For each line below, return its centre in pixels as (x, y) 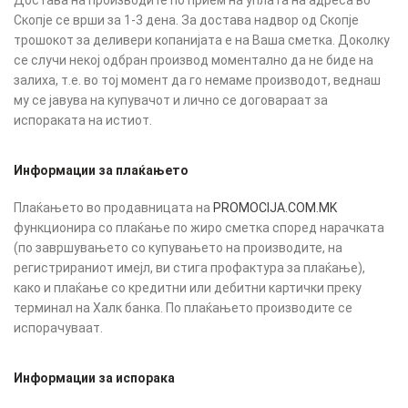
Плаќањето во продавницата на (113, 208)
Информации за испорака (94, 378)
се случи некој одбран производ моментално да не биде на (194, 61)
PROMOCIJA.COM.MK (275, 208)
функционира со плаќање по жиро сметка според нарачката (199, 228)
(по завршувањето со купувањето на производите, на (178, 248)
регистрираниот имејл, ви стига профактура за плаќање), (189, 268)
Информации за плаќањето (101, 171)
